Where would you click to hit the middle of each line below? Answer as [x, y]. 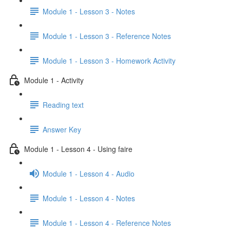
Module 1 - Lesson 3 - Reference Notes [107, 36]
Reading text [63, 104]
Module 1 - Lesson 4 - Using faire [78, 149]
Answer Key [62, 129]
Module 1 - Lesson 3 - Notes [89, 11]
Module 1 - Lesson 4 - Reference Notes [107, 223]
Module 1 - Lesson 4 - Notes [89, 198]
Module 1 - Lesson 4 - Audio [89, 173]
